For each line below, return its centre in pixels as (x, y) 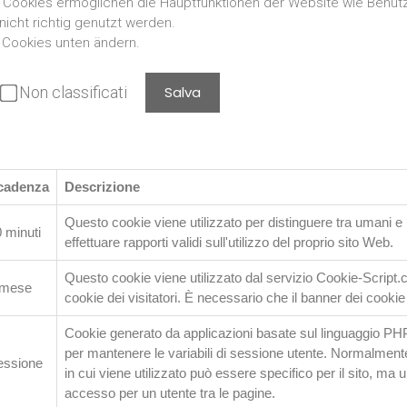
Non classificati (73, 92)
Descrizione (102, 187)
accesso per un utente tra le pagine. (170, 393)
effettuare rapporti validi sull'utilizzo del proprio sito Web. (229, 242)
